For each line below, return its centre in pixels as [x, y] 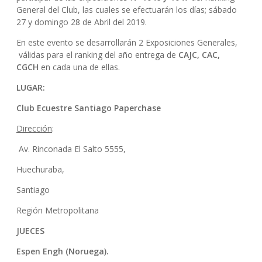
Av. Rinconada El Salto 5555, [71, 149]
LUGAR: [30, 87]
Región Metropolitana [57, 210]
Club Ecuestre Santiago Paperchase [88, 108]
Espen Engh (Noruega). [62, 251]
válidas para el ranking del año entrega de [97, 55]
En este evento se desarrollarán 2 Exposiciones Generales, [127, 42]
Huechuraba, [40, 169]
